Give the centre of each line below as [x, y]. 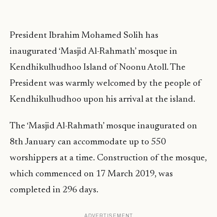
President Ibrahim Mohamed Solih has [84, 36]
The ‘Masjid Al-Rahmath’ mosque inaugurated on [103, 126]
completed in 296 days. [54, 190]
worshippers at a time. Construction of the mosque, [108, 158]
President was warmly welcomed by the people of [105, 84]
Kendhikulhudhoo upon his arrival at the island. [102, 100]
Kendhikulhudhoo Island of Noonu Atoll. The [98, 68]
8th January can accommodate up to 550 [88, 142]
